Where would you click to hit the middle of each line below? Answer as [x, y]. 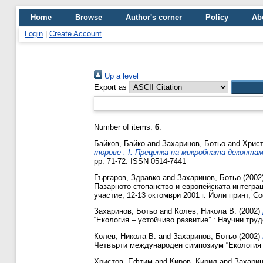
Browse [89, 17]
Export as [110, 87]
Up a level [120, 76]
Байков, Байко [119, 143]
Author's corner [154, 17]
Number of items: [124, 127]
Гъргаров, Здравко [127, 177]
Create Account [75, 34]
